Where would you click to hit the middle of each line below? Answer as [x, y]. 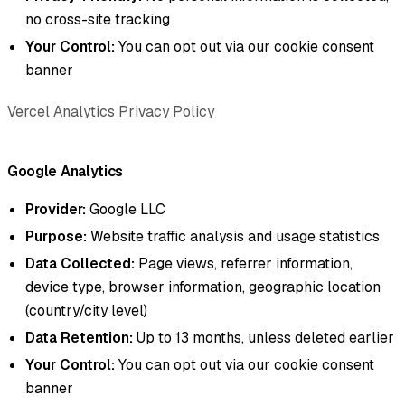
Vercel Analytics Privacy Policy [111, 111]
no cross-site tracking [98, 19]
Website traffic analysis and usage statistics [233, 236]
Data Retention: [79, 337]
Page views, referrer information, [244, 263]
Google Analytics [66, 171]
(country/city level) [86, 310]
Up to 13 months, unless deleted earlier [264, 337]
